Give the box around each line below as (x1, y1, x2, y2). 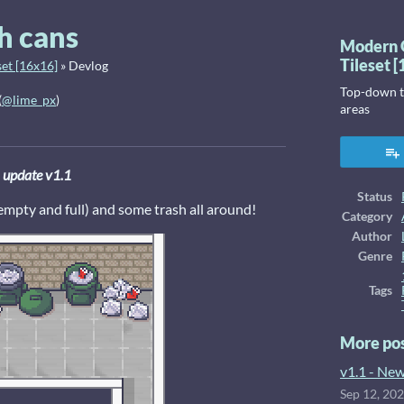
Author (352, 229, 392, 243)
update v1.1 (2, 166, 71, 183)
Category (342, 209, 392, 224)
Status (357, 189, 392, 204)
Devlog (69, 59, 108, 73)
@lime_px (2, 93, 56, 107)
